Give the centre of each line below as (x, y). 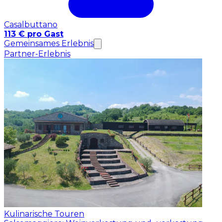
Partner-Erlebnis (37, 54)
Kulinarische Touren (44, 214)
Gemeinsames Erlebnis (49, 44)
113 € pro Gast (34, 34)
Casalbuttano (31, 25)
